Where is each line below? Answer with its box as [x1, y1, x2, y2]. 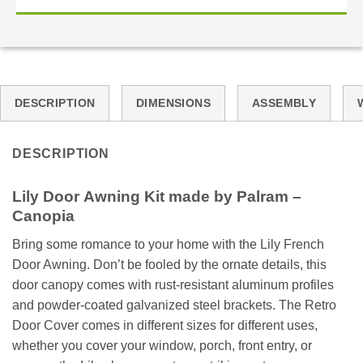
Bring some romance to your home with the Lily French [12, 237, 324, 252]
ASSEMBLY [251, 96, 317, 110]
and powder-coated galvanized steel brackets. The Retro [12, 298, 336, 313]
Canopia [12, 207, 75, 225]
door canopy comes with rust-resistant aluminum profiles [12, 278, 334, 293]
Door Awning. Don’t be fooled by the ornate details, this [12, 258, 327, 272]
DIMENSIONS [135, 96, 211, 110]
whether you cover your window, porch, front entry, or [12, 339, 312, 353]
